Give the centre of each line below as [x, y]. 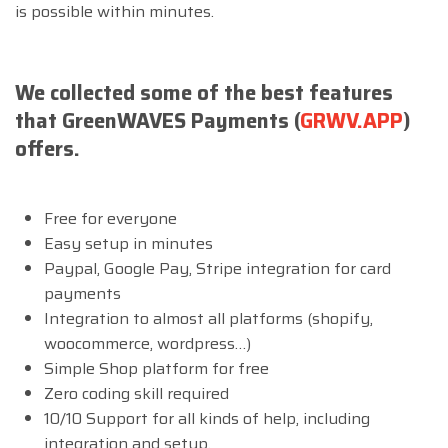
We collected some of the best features [204, 92]
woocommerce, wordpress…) [147, 344]
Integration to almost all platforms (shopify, [208, 319]
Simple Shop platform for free [156, 369]
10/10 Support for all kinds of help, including [206, 419]
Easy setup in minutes [128, 244]
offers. [47, 148]
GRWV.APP [351, 120]
